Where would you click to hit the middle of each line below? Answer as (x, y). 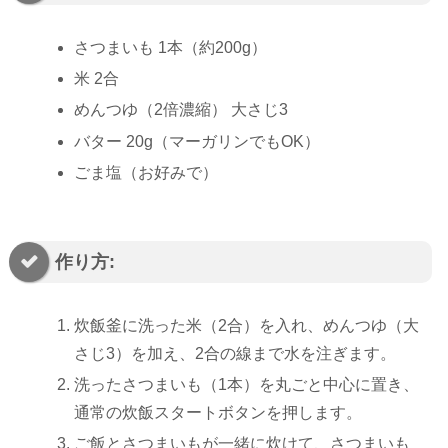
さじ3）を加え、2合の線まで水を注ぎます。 (235, 353)
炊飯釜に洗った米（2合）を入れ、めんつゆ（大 (247, 325)
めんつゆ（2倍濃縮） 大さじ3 (181, 110)
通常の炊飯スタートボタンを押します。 (218, 413)
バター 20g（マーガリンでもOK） (197, 141)
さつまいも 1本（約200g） (171, 47)
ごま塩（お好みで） (146, 172)
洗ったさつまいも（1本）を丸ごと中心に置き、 (247, 385)
